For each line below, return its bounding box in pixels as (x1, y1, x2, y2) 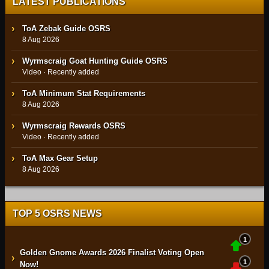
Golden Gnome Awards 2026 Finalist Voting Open (20, 248, 204, 257)
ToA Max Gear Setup (22, 154, 98, 163)
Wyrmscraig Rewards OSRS (22, 121, 125, 130)
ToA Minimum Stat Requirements (22, 89, 145, 98)
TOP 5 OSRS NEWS (13, 208, 102, 219)
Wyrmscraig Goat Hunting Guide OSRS (22, 56, 168, 65)
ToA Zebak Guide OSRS (22, 24, 110, 33)
